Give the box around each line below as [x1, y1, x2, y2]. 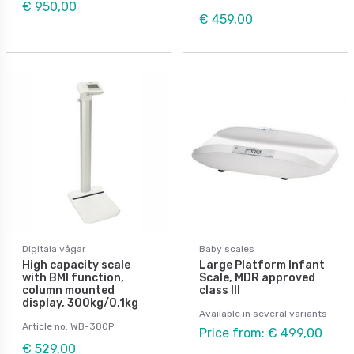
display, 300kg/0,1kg [22, 296, 138, 310]
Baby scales [199, 243, 254, 254]
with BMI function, [22, 270, 124, 284]
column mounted [22, 283, 115, 297]
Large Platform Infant [199, 258, 325, 272]
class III [199, 283, 240, 297]
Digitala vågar [22, 243, 86, 254]
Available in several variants [199, 307, 327, 319]
